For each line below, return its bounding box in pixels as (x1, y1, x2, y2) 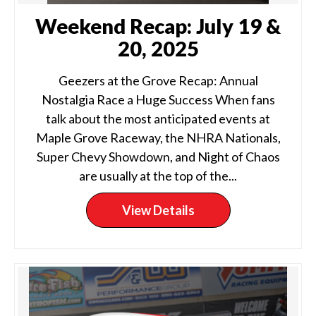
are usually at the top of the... (79, 168, 237, 183)
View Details (121, 202, 195, 218)
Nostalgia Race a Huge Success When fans (41, 92, 275, 107)
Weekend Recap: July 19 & (35, 13, 281, 38)
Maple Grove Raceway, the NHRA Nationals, (35, 130, 281, 145)
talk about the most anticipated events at (46, 111, 270, 126)
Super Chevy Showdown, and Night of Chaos (36, 149, 280, 164)
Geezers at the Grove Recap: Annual (58, 73, 258, 88)
